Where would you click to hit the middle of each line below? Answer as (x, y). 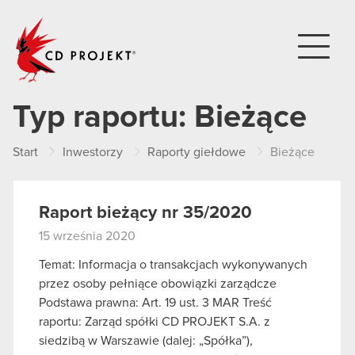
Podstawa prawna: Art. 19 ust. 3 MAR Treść (155, 302)
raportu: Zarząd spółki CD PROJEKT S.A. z (155, 321)
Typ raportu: (103, 117)
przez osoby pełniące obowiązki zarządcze (158, 283)
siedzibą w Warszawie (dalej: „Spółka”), (146, 340)
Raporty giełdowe (197, 152)
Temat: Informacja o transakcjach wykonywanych (173, 264)
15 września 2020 (87, 236)
